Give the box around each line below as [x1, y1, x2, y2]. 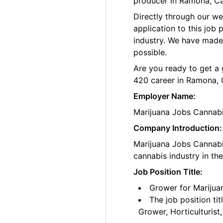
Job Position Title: [133, 167, 203, 177]
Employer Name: [133, 91, 196, 102]
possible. [133, 47, 167, 58]
